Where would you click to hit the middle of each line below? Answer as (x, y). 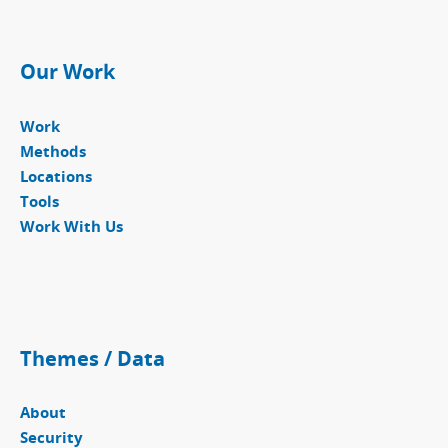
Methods (53, 151)
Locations (56, 176)
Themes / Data (92, 358)
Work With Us (71, 226)
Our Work (67, 71)
